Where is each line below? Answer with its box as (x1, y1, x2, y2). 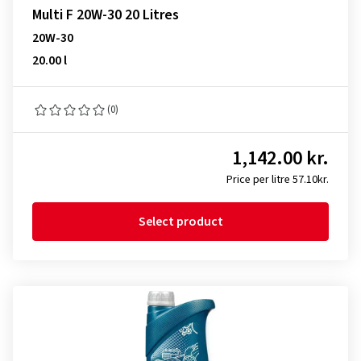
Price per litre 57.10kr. (226, 172, 329, 188)
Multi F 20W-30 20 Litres (32, 5, 179, 25)
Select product (138, 213, 223, 230)
